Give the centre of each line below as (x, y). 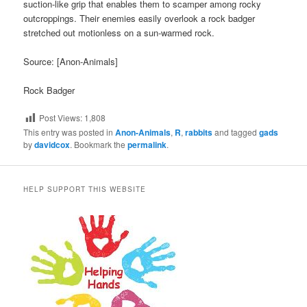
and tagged (236, 132)
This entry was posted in (70, 132)
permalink (147, 145)
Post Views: (61, 118)
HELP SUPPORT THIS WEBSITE (85, 189)
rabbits (199, 133)
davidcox (52, 145)
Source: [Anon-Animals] (71, 61)
